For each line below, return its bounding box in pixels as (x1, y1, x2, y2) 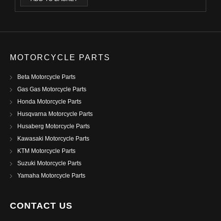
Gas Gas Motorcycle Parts (17, 86, 86, 93)
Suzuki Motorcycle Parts (17, 160, 81, 167)
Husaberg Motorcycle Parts (17, 123, 90, 130)
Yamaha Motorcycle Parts (17, 172, 85, 179)
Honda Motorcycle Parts (17, 98, 81, 105)
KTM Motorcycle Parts (17, 147, 75, 154)
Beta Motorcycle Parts (17, 74, 75, 80)
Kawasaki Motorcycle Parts (17, 135, 89, 142)
